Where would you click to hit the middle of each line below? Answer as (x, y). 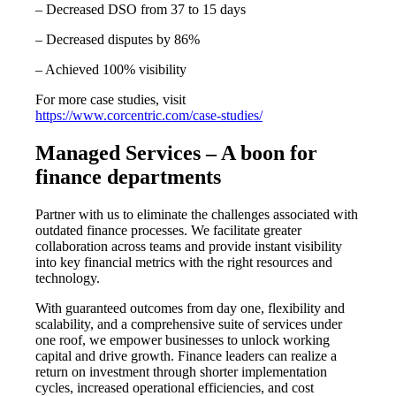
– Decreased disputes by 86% (118, 40)
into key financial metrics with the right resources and (184, 263)
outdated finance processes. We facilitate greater (168, 231)
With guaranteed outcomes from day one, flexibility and (190, 308)
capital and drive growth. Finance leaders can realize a (186, 356)
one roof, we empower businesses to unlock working (183, 340)
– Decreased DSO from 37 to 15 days (141, 10)
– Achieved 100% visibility (111, 70)
